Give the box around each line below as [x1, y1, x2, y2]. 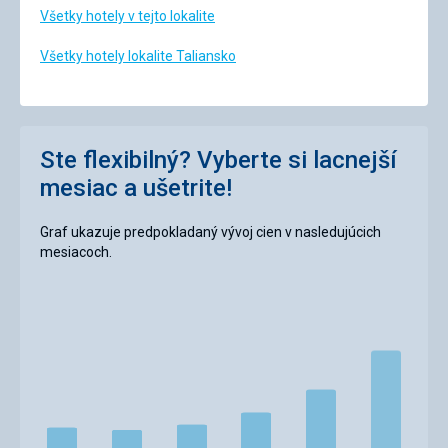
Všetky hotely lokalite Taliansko [40, 48, 236, 65]
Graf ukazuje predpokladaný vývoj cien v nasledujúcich [40, 224, 381, 241]
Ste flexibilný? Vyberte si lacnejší [40, 146, 397, 175]
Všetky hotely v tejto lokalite [40, 8, 215, 25]
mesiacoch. [40, 244, 112, 261]
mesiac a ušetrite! [40, 174, 232, 203]
